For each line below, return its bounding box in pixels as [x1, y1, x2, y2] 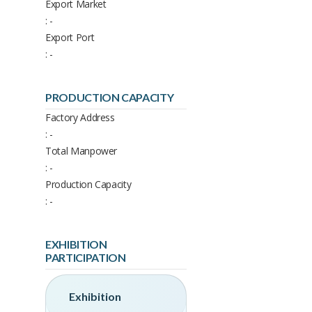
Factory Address [45, 110, 115, 124]
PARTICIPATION [45, 250, 126, 264]
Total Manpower [45, 143, 118, 157]
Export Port [45, 30, 95, 44]
